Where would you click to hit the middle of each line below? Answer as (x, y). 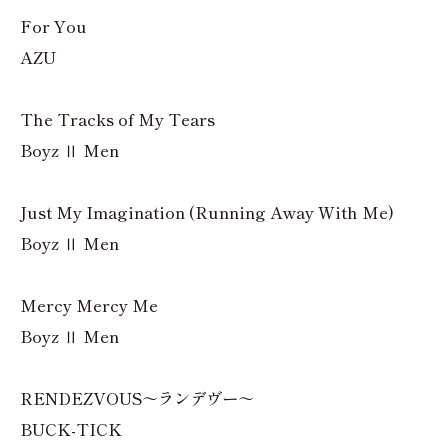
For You (53, 26)
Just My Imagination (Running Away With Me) (207, 212)
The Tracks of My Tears (117, 119)
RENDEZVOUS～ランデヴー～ (137, 398)
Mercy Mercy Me (89, 305)
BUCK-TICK (71, 429)
